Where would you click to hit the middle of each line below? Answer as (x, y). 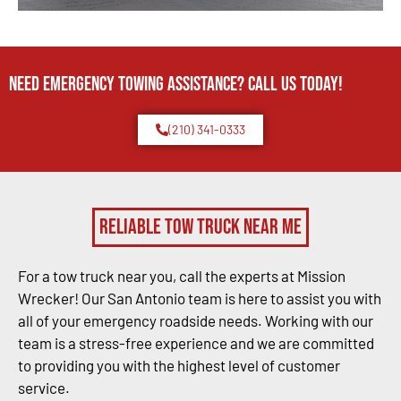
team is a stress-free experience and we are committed (196, 342)
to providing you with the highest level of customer (179, 365)
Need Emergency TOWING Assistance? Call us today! (176, 84)
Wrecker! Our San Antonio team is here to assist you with (200, 298)
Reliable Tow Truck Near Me (200, 226)
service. (44, 387)
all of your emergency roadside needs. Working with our (196, 320)
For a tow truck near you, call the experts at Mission (182, 275)
